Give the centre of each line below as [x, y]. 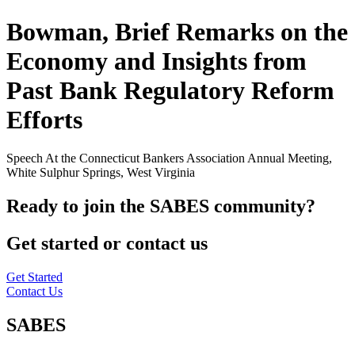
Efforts [44, 119]
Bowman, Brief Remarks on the [177, 31]
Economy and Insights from [157, 61]
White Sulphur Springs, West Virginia [101, 173]
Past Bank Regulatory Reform [170, 90]
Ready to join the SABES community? [161, 206]
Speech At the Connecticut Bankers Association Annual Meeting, [169, 158]
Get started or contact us [107, 244]
